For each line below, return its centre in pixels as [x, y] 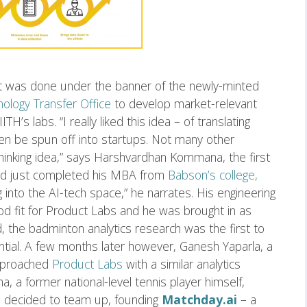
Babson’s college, [213, 175]
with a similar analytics [182, 264]
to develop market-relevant [184, 104]
